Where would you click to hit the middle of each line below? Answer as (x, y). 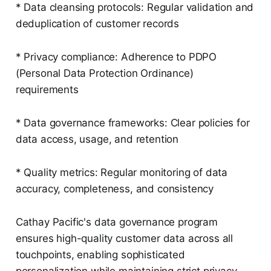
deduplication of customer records (97, 24)
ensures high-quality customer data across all (124, 239)
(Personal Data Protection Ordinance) (104, 73)
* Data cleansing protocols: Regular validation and (135, 8)
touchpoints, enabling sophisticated (100, 255)
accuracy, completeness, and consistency (115, 189)
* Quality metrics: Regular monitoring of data (122, 173)
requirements (47, 90)
